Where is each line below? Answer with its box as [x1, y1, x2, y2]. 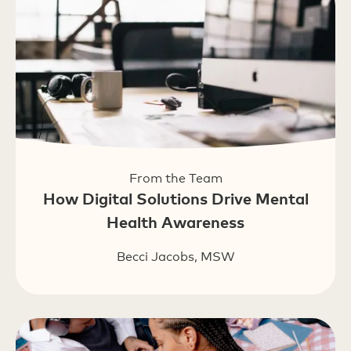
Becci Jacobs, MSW [116, 249, 235, 264]
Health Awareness [107, 212, 244, 231]
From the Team [128, 171, 223, 186]
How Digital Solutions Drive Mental [42, 189, 309, 208]
